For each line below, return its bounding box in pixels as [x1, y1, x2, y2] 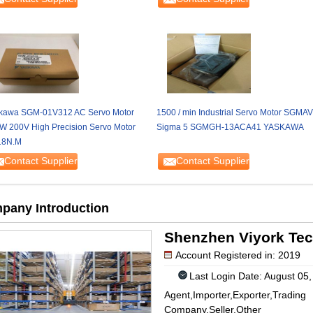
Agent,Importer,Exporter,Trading [163, 289, 306, 300]
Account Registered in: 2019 [175, 249, 300, 261]
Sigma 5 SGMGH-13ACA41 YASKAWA [156, 122, 304, 132]
